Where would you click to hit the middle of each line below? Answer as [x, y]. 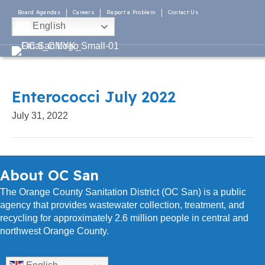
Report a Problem [131, 12]
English [48, 26]
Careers [83, 12]
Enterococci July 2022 [94, 97]
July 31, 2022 [40, 116]
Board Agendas [39, 12]
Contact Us [183, 12]
